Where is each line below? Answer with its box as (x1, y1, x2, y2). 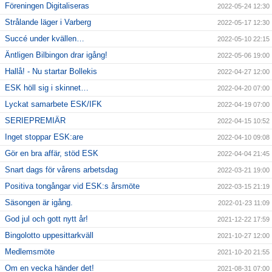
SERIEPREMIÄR (5, 116, 66, 126)
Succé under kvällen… (5, 34, 84, 44)
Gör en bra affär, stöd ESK (5, 149, 98, 158)
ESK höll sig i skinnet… (5, 83, 89, 93)
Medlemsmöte (5, 247, 55, 257)
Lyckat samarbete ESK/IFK (5, 100, 102, 109)
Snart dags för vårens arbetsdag (5, 165, 118, 175)
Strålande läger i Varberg (5, 18, 91, 27)
